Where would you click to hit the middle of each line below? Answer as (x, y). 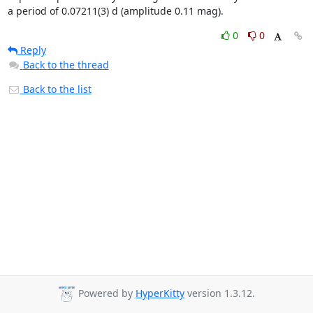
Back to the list (56, 89)
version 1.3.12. (220, 293)
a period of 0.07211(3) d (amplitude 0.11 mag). (115, 10)
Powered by (105, 293)
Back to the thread (66, 64)
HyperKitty (160, 293)
